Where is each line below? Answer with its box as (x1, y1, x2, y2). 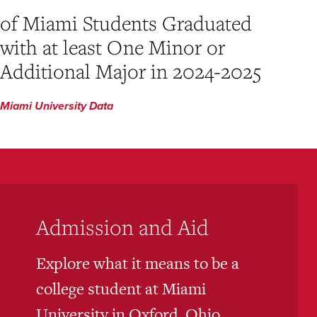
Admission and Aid (35, 212, 209, 241)
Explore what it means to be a (35, 251, 239, 275)
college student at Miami (35, 277, 206, 300)
